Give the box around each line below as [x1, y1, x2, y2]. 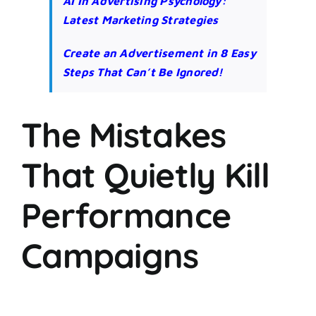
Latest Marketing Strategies [63, 13, 219, 26]
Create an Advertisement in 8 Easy [63, 46, 256, 59]
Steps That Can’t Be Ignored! [63, 65, 224, 78]
